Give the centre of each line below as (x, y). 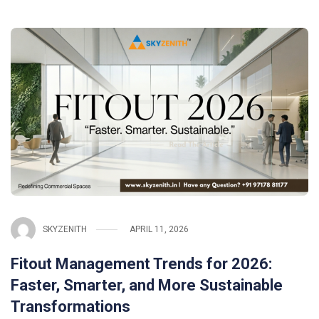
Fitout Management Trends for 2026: (141, 263)
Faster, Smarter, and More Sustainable (147, 285)
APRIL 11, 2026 (159, 230)
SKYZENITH (65, 230)
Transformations (70, 306)
